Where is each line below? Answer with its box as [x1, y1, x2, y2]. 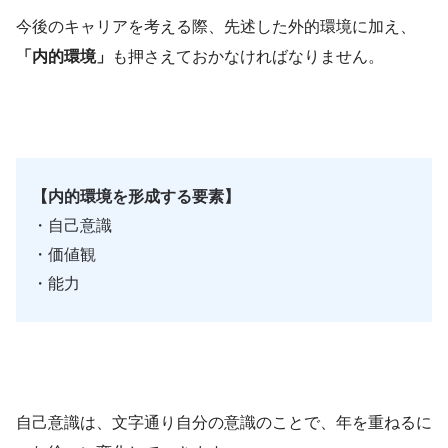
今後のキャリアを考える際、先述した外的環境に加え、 [16, 18, 416, 36]
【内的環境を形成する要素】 [32, 188, 240, 206]
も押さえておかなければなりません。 [112, 48, 384, 66]
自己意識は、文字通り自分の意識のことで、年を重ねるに [16, 414, 432, 432]
